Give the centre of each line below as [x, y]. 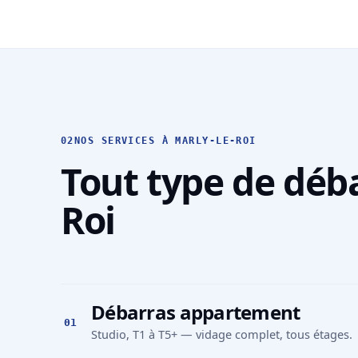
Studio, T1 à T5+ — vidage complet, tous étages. [222, 334]
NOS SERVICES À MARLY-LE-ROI [165, 140]
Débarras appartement [196, 312]
